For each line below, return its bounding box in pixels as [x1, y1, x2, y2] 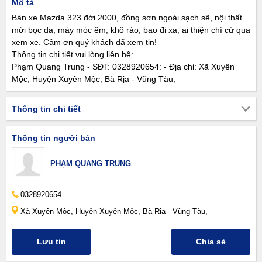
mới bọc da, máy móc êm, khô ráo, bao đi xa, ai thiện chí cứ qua [12, 25, 250, 35]
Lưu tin [36, 237, 66, 246]
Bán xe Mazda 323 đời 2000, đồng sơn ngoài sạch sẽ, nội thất [12, 13, 242, 22]
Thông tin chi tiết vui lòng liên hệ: [12, 50, 133, 59]
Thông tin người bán [12, 133, 95, 143]
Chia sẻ [196, 237, 226, 246]
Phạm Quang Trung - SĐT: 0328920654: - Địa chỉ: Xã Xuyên [12, 62, 235, 71]
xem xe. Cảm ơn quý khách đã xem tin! [12, 37, 157, 47]
